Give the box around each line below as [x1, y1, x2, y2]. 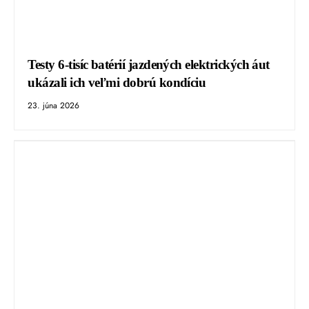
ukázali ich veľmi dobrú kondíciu [28, 75, 206, 90]
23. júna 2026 [28, 99, 80, 112]
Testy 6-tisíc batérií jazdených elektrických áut [28, 57, 270, 72]
